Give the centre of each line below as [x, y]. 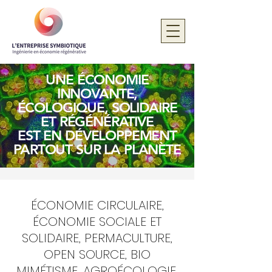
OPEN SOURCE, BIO [97, 254]
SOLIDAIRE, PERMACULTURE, [97, 238]
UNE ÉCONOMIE [97, 80]
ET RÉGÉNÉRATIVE [97, 121]
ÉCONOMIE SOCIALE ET [97, 222]
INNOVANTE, [97, 93]
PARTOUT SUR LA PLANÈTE [97, 149]
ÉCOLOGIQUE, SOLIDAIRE [97, 107]
